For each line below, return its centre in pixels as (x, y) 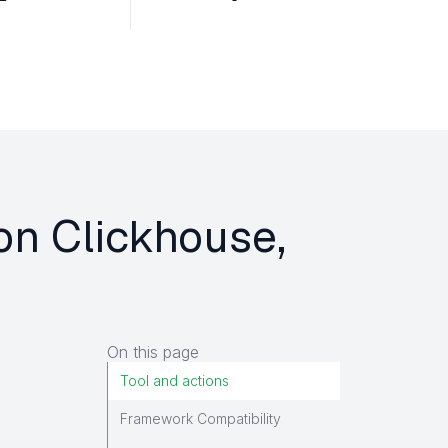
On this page (153, 352)
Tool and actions (174, 380)
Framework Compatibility (200, 418)
